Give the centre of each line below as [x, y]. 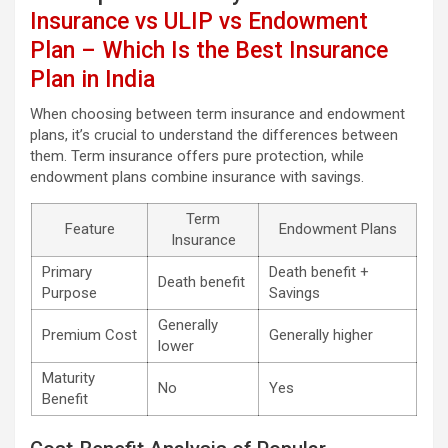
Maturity [68, 378]
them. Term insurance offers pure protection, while [197, 156]
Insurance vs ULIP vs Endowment [199, 22]
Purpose [69, 293]
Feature [89, 229]
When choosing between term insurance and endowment [217, 114]
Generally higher [321, 335]
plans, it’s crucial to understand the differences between [214, 135]
